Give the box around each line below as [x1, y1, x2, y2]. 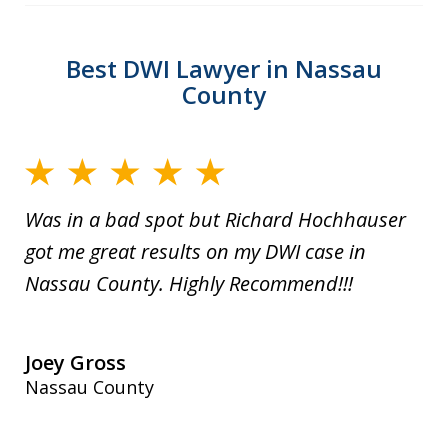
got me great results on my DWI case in [25, 238, 366, 266]
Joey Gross [25, 349, 126, 377]
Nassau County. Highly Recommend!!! [25, 270, 353, 298]
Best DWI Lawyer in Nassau [66, 51, 382, 85]
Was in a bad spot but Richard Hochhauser [25, 206, 406, 234]
